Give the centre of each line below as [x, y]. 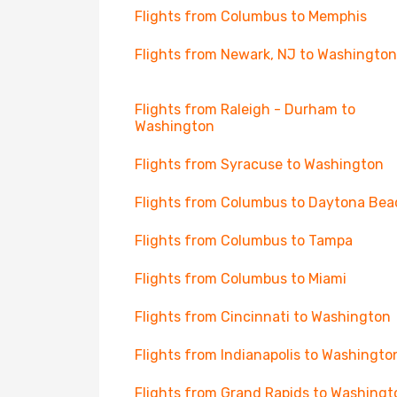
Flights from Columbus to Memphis [251, 16]
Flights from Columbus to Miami [241, 279]
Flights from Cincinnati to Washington [263, 317]
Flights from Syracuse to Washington [259, 164]
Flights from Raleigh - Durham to [245, 109]
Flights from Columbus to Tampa [244, 241]
